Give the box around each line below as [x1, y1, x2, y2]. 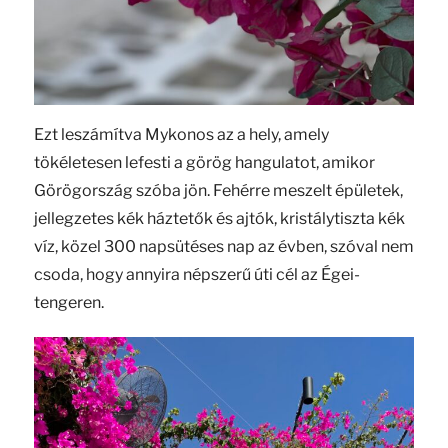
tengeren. [33, 293, 104, 313]
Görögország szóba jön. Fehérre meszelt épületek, [33, 181, 403, 201]
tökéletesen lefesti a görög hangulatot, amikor [33, 153, 375, 173]
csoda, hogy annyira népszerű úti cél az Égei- [33, 265, 360, 285]
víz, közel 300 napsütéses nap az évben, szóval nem [33, 237, 414, 257]
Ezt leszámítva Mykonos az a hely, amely [33, 125, 329, 145]
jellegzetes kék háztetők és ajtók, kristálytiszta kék [33, 209, 405, 229]
